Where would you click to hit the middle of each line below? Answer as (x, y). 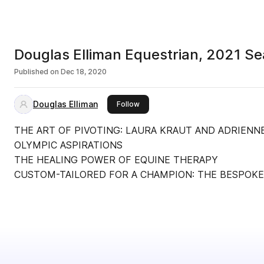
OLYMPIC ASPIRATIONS (68, 145)
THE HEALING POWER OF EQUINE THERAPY (116, 160)
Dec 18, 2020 (84, 72)
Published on (37, 72)
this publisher (163, 103)
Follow (128, 104)
